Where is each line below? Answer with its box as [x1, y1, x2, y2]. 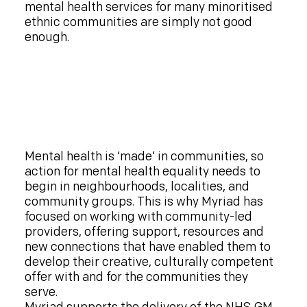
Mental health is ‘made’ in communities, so [24, 149, 264, 164]
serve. [24, 284, 60, 299]
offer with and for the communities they [24, 269, 248, 284]
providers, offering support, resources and [24, 224, 264, 239]
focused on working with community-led [24, 209, 252, 224]
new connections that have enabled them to [24, 239, 271, 254]
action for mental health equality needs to [24, 164, 260, 179]
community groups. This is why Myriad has [24, 194, 263, 209]
